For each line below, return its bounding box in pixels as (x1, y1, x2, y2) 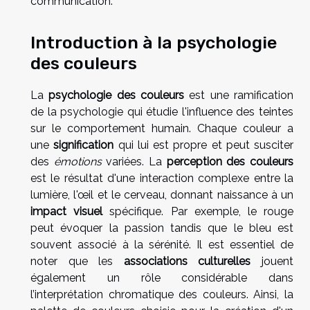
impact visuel (30, 204, 103, 218)
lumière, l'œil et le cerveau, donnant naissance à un (30, 188, 293, 201)
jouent (250, 254, 294, 268)
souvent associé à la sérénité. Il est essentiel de (30, 237, 293, 251)
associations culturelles (123, 254, 251, 268)
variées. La (101, 154, 167, 168)
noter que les (30, 254, 124, 268)
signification (53, 138, 114, 152)
